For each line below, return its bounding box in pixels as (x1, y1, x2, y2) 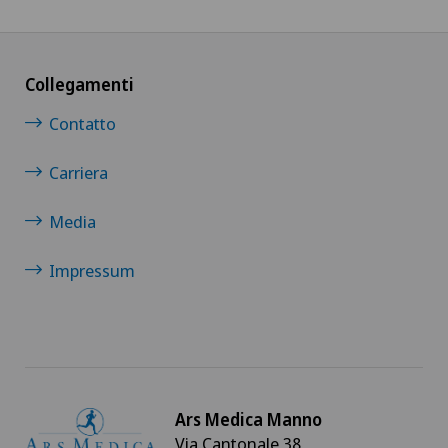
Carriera (49, 161, 108, 185)
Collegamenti (25, 73, 134, 97)
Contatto (49, 112, 116, 136)
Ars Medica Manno (175, 408, 322, 432)
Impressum (49, 259, 135, 283)
